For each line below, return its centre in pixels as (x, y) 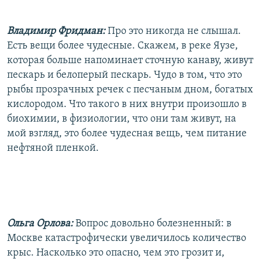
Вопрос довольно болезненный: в (154, 223)
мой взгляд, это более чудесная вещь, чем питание (127, 133)
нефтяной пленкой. (53, 148)
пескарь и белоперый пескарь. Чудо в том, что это (125, 75)
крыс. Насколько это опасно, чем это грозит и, (116, 253)
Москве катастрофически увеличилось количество (127, 238)
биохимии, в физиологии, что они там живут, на (122, 119)
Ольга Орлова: (41, 223)
